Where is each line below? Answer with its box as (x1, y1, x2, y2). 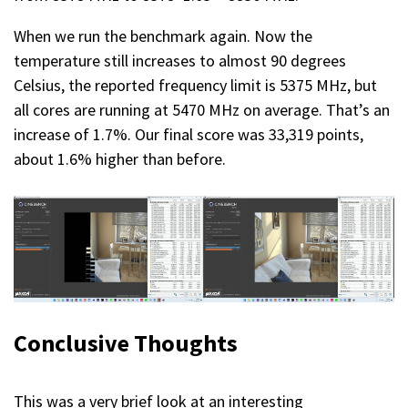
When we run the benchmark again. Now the (14, 25, 312, 46)
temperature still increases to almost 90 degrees (14, 49, 346, 71)
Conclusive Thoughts (14, 328, 238, 359)
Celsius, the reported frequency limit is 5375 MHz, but (14, 74, 377, 96)
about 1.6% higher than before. (14, 148, 226, 169)
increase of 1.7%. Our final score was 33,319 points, (14, 123, 363, 145)
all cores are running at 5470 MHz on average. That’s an (14, 98, 390, 120)
